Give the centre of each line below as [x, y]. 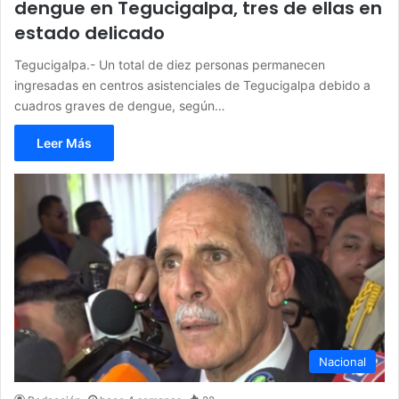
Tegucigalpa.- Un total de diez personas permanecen [170, 64]
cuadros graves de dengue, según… [120, 105]
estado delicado [90, 33]
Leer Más [64, 142]
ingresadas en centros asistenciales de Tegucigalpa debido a [192, 85]
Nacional [342, 362]
